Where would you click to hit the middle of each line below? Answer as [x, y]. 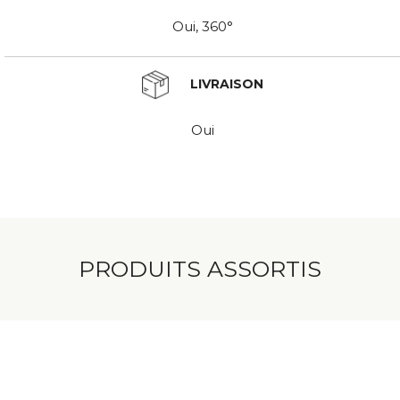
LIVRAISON [225, 84]
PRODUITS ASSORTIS [200, 269]
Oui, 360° [202, 27]
